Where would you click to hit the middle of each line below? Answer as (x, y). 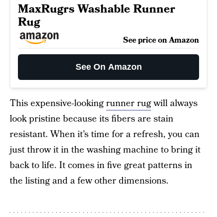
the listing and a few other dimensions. (89, 181)
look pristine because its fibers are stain (92, 119)
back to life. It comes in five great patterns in (101, 166)
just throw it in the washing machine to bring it (105, 150)
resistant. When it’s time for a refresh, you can (105, 135)
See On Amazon (108, 67)
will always (174, 104)
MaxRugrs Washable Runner (97, 9)
